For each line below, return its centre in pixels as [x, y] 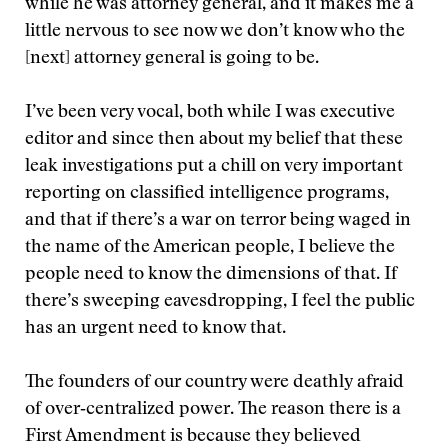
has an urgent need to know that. [155, 329]
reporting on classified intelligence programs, [207, 194]
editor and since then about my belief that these [214, 140]
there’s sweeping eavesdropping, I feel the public [220, 302]
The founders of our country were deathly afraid [214, 383]
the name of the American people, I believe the [210, 248]
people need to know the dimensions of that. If [211, 275]
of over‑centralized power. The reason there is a [213, 410]
